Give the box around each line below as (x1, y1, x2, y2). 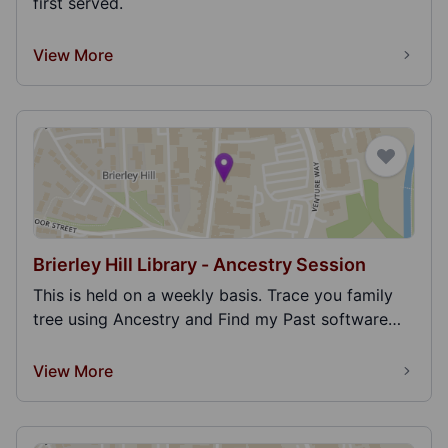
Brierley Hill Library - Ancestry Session (33, 254, 366, 275)
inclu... (33, 333, 80, 353)
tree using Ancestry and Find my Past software (33, 309, 388, 329)
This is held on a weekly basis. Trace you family (33, 285, 393, 305)
